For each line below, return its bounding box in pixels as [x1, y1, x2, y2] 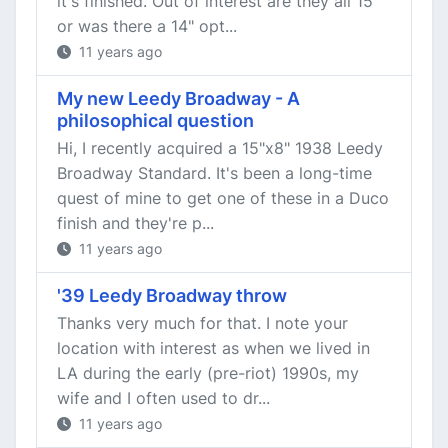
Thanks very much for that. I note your [57, 313, 348, 333]
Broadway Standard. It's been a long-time [57, 163, 372, 183]
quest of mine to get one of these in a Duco [57, 188, 389, 208]
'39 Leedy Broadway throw [57, 285, 287, 306]
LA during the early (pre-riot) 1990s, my [57, 363, 359, 383]
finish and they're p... [57, 213, 214, 233]
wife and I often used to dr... [57, 388, 270, 408]
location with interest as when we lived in [57, 338, 370, 358]
